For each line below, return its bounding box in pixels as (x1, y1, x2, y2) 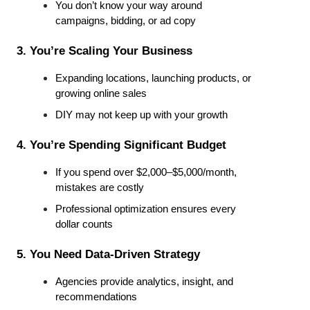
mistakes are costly (55, 182, 144, 194)
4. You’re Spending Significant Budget (17, 138, 226, 152)
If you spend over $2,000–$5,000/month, (55, 167, 237, 179)
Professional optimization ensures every (55, 203, 236, 215)
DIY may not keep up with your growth (55, 109, 228, 121)
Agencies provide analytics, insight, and (55, 276, 233, 288)
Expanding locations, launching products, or (55, 73, 251, 84)
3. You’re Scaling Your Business (17, 44, 192, 58)
